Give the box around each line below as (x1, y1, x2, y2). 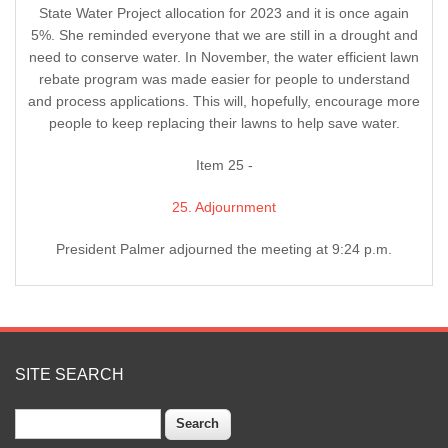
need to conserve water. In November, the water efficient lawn (29, 49, 419, 66)
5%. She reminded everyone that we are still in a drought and (30, 27, 418, 44)
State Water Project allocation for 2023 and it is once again (39, 5, 409, 22)
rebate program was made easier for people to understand (38, 71, 410, 88)
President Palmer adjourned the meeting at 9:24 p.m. (56, 241, 392, 258)
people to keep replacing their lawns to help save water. (48, 115, 400, 132)
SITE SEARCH (15, 366, 124, 384)
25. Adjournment (172, 199, 276, 216)
